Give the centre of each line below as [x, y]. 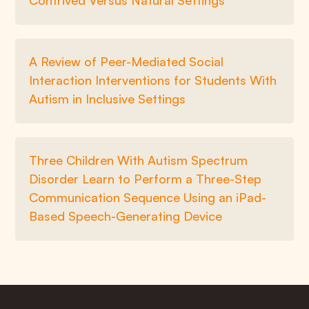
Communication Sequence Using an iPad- [148, 197]
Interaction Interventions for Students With [153, 80]
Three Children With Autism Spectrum [139, 160]
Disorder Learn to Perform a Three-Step [146, 179]
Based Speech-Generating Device [126, 216]
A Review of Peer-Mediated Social [127, 61]
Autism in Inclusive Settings [108, 99]
